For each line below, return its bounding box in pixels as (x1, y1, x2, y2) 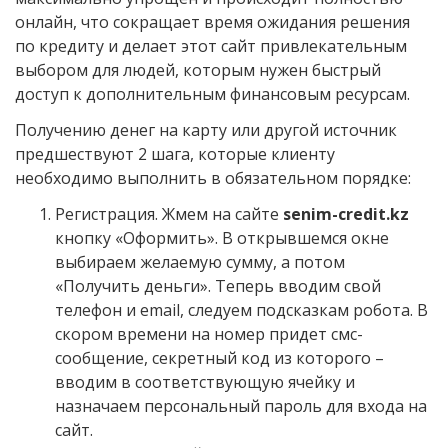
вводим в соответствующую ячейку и (55, 370, 355, 393)
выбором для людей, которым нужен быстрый (15, 58, 381, 81)
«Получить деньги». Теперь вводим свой (55, 274, 381, 297)
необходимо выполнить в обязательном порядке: (15, 166, 411, 189)
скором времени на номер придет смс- (55, 322, 363, 345)
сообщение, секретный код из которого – (55, 346, 384, 369)
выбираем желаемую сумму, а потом (55, 250, 345, 273)
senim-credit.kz (283, 202, 409, 225)
